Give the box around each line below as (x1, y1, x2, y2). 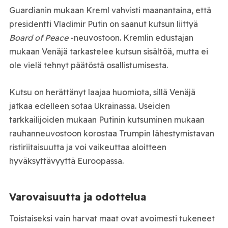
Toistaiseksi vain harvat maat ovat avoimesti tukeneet (9, 213, 215, 223)
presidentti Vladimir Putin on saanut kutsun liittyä (9, 19, 198, 30)
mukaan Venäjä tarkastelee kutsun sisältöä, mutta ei (9, 46, 208, 57)
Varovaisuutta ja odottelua (9, 190, 146, 203)
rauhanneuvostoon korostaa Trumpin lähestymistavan (9, 128, 214, 138)
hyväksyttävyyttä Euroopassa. (9, 155, 124, 166)
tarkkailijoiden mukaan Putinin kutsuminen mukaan (9, 114, 205, 125)
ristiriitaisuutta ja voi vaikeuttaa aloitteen (9, 141, 166, 152)
